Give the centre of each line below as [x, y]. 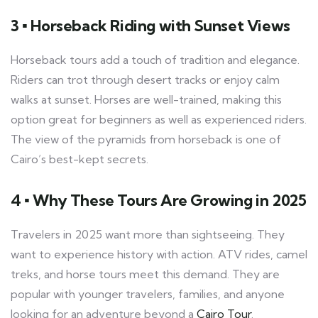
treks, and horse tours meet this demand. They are [145, 274]
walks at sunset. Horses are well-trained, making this [146, 100]
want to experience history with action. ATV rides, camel [159, 254]
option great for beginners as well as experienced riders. [159, 120]
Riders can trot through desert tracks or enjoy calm [145, 80]
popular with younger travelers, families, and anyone [148, 294]
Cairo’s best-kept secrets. [79, 159]
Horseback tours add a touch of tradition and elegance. [155, 60]
